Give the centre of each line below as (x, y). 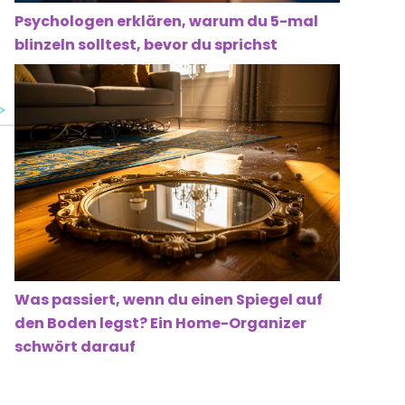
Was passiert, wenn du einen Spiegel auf (169, 300)
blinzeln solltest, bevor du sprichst (146, 45)
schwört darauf (75, 347)
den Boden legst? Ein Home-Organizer (160, 324)
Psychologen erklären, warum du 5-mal (166, 22)
